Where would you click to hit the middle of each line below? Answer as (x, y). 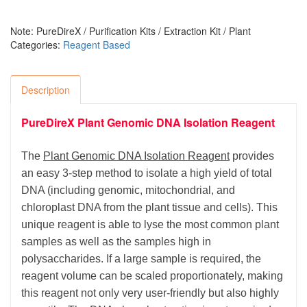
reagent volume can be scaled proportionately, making (152, 276)
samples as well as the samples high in (116, 242)
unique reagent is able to (83, 224)
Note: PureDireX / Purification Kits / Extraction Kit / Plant (131, 31)
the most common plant (221, 224)
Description (46, 90)
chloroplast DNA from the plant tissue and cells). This (149, 207)
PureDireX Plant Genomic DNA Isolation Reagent (148, 122)
